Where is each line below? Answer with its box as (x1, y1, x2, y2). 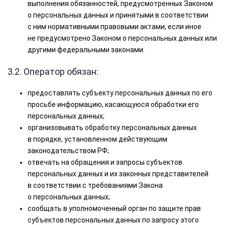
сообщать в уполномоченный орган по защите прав (28, 204, 201, 212)
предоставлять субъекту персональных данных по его (28, 89, 212, 97)
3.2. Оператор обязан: (8, 66, 98, 77)
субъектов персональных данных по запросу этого (28, 216, 199, 224)
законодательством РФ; (28, 147, 109, 155)
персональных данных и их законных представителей (28, 170, 208, 178)
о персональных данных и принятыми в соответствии (28, 11, 208, 19)
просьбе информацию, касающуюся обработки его (28, 100, 199, 108)
